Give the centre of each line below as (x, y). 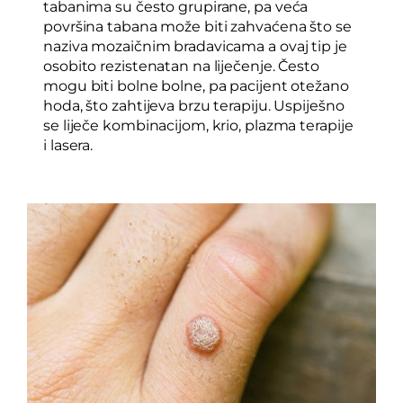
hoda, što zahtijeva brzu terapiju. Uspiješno (194, 106)
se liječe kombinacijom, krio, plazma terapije (198, 125)
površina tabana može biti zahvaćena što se (197, 27)
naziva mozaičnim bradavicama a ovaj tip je (195, 46)
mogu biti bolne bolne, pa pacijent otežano (196, 86)
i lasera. (68, 145)
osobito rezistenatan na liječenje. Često (181, 66)
